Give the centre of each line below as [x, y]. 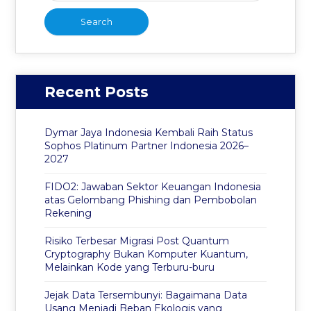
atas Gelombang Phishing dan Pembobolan [150, 200]
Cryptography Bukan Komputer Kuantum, [146, 254]
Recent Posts [96, 92]
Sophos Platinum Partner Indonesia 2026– [146, 146]
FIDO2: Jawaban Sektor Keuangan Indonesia [152, 187]
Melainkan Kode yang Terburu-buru [129, 268]
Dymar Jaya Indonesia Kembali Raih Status [148, 133]
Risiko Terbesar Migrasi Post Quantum [136, 241]
